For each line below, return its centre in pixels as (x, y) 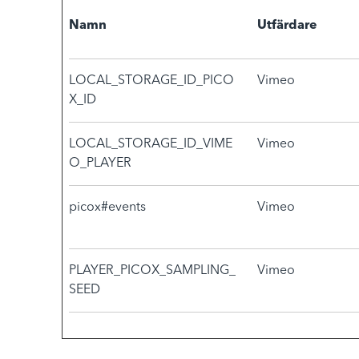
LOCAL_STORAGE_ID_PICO (151, 81)
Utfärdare (287, 26)
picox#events (107, 208)
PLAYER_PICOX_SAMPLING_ (152, 271)
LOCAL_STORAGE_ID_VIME (151, 144)
